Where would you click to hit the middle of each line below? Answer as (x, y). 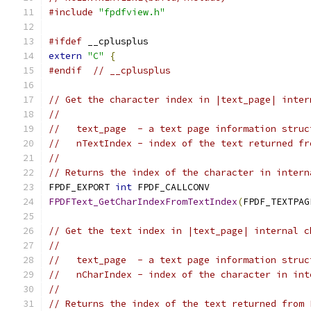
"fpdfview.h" (132, 12)
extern (65, 56)
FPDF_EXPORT (82, 187)
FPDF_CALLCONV (171, 187)
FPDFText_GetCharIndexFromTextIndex (143, 202)
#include (71, 12)
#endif (65, 70)
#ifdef (65, 41)
